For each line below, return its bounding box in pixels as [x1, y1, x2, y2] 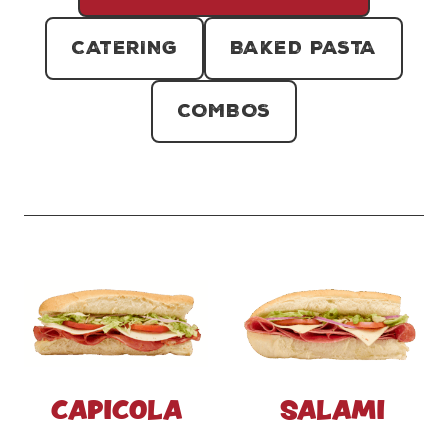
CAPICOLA [50, 391, 182, 427]
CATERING [71, 36, 178, 59]
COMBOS [177, 99, 271, 122]
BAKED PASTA [229, 36, 377, 59]
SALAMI [279, 391, 385, 427]
